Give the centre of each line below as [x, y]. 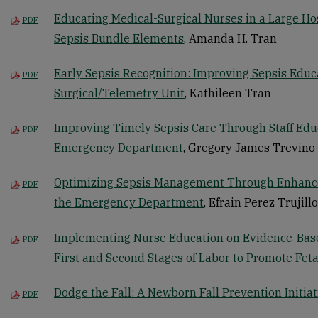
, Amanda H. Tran [230, 38]
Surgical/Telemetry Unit [119, 93]
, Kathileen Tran [228, 93]
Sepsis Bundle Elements [119, 38]
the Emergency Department [129, 203]
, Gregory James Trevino [249, 148]
